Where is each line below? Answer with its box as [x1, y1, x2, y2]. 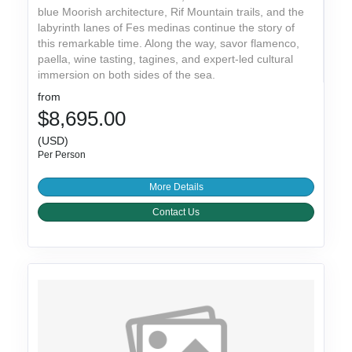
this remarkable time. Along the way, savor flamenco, [38, 37, 300, 50]
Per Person [38, 149, 86, 161]
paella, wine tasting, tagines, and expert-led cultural [38, 53, 294, 66]
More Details [148, 181, 203, 193]
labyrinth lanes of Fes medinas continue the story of [38, 21, 295, 35]
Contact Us [152, 207, 200, 218]
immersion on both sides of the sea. [38, 68, 216, 82]
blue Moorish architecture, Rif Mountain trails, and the [38, 5, 305, 19]
